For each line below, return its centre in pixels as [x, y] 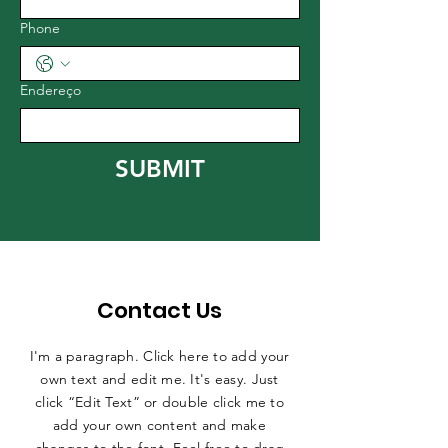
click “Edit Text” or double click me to [159, 402]
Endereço [50, 90]
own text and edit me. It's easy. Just [159, 379]
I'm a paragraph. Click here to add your [159, 356]
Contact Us [159, 310]
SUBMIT [159, 168]
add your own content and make [159, 425]
